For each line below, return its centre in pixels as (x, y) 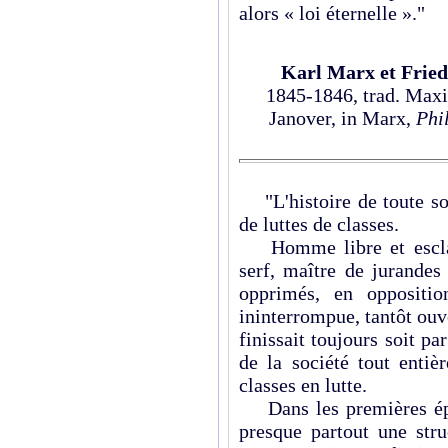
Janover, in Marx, (342, 117)
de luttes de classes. (319, 223)
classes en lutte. (303, 384)
